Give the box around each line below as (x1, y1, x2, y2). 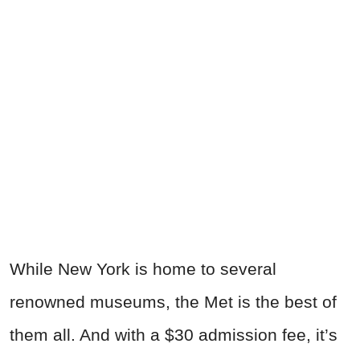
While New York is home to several (10, 260, 276, 279)
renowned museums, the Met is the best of (10, 292, 337, 312)
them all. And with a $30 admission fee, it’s (10, 325, 337, 345)
